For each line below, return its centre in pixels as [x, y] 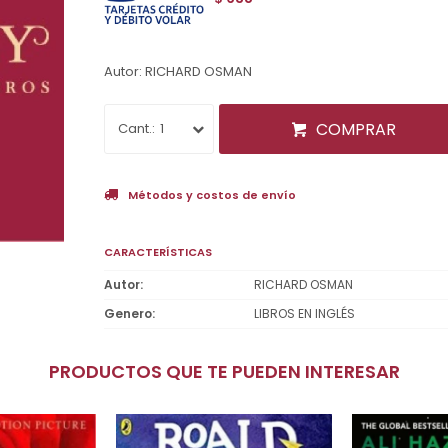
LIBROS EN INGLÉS [304, 313]
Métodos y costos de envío [212, 194]
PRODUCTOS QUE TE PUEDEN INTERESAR [229, 371]
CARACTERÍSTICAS [158, 251]
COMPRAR [356, 129]
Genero [128, 313]
